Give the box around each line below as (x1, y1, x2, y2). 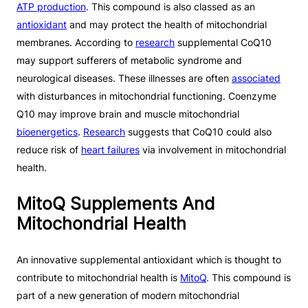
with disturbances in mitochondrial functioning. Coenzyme (16, 90, 276, 102)
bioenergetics (16, 126, 78, 138)
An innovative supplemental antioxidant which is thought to (16, 253, 281, 265)
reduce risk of (16, 144, 81, 156)
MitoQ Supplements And (16, 192, 215, 214)
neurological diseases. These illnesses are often (16, 72, 232, 85)
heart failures (81, 144, 140, 156)
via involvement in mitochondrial (140, 144, 286, 156)
